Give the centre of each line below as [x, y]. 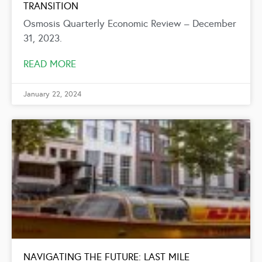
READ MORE [50, 64]
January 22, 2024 [52, 94]
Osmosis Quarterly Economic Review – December [130, 23]
